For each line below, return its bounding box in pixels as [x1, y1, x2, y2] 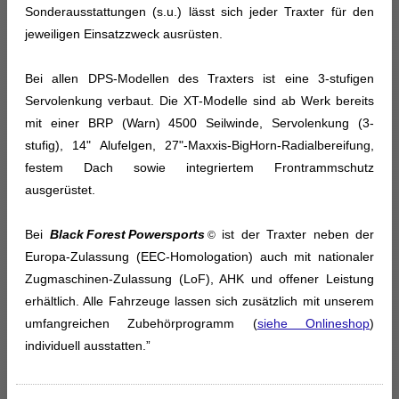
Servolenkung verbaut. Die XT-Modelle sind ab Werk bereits [25, 93, 374, 108]
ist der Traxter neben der [215, 226, 374, 241]
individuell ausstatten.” [25, 338, 151, 353]
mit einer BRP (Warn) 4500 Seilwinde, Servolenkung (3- [25, 115, 374, 130]
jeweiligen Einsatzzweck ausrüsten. [25, 26, 223, 41]
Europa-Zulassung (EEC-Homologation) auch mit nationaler [25, 248, 374, 264]
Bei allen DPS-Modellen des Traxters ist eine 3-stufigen [25, 70, 374, 85]
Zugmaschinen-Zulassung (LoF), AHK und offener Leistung [25, 271, 374, 286]
